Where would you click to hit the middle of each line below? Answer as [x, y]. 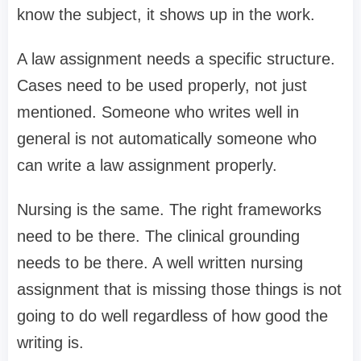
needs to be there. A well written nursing [160, 263]
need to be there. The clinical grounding [158, 237]
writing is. [50, 343]
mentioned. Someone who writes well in [158, 112]
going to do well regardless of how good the [172, 316]
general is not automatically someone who [167, 139]
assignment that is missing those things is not [179, 290]
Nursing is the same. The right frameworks [169, 210]
